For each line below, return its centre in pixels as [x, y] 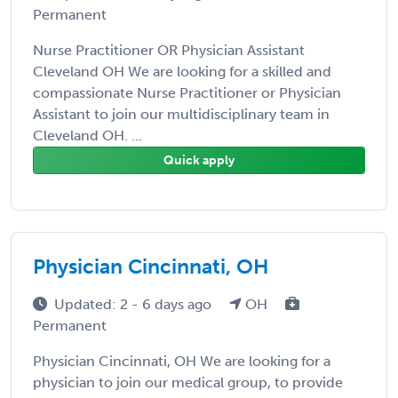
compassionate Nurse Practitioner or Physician [187, 92]
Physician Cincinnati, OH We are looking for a [182, 361]
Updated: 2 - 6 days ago [135, 304]
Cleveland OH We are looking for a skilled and [182, 71]
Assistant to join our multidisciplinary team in [181, 114]
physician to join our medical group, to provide [188, 382]
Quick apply [199, 160]
